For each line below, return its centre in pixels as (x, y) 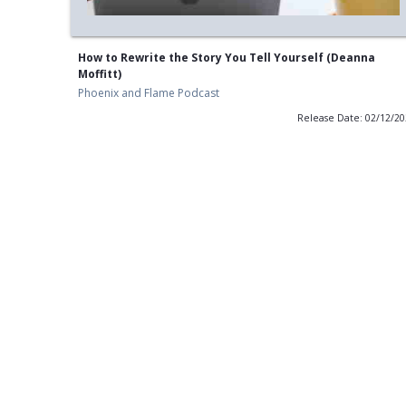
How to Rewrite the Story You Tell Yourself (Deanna (226, 58)
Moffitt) (99, 74)
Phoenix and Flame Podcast (148, 93)
